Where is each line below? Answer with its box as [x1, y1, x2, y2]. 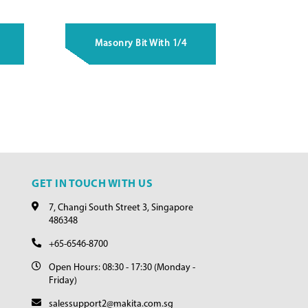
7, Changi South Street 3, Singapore [49, 203, 193, 214]
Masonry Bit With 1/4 [95, 38, 187, 49]
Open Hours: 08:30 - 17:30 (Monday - [49, 263, 195, 274]
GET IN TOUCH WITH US [32, 179, 153, 190]
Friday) [49, 276, 77, 287]
